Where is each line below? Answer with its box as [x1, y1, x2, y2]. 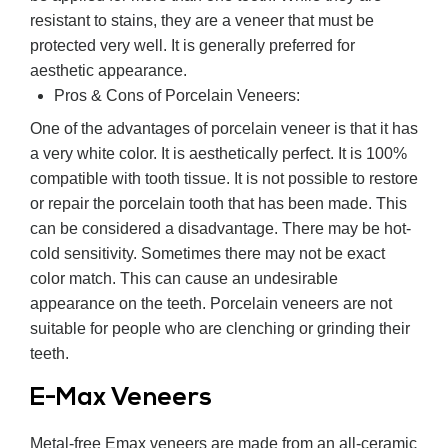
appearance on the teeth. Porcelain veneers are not [30, 295, 392, 313]
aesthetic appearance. [30, 62, 187, 80]
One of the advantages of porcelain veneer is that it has [30, 120, 418, 138]
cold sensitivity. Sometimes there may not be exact [30, 245, 385, 263]
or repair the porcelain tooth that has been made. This [30, 195, 407, 213]
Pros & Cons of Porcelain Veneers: [54, 87, 300, 105]
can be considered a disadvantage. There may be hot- [30, 220, 411, 238]
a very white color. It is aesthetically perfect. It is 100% [30, 145, 407, 163]
